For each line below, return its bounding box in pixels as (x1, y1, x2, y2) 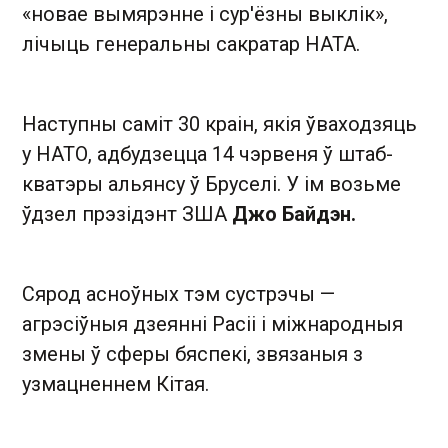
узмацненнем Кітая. (22, 371, 209, 396)
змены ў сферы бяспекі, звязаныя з (22, 341, 363, 366)
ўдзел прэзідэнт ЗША (22, 201, 227, 226)
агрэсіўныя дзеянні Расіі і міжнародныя (22, 311, 403, 336)
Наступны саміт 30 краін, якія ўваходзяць (22, 111, 417, 136)
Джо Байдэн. (227, 201, 356, 226)
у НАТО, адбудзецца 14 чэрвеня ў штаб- (22, 141, 393, 166)
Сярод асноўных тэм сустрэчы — (22, 281, 335, 306)
